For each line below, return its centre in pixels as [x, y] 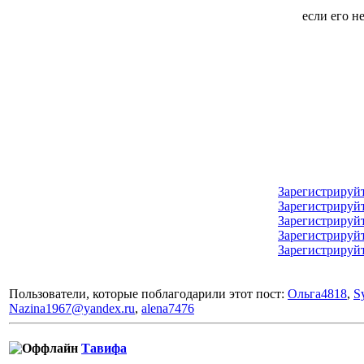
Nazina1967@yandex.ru [72, 309]
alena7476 [168, 309]
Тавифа [104, 349]
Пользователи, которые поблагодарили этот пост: [148, 294]
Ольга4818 [317, 294]
